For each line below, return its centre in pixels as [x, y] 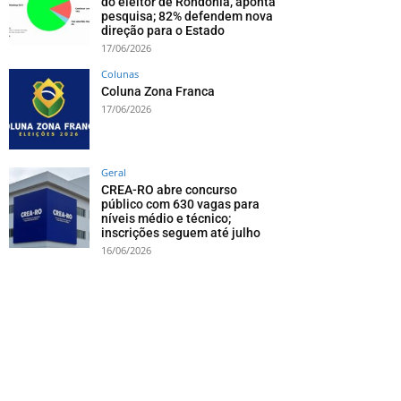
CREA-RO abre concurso [169, 190]
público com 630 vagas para [180, 205]
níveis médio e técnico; [166, 219]
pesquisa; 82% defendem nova [187, 17]
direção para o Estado [163, 31]
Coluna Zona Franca [158, 92]
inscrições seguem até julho [181, 233]
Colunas [120, 74]
